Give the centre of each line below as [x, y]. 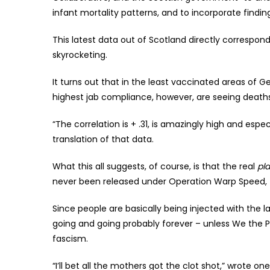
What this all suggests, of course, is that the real [155, 166]
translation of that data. [103, 139]
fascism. [70, 238]
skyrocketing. [80, 55]
